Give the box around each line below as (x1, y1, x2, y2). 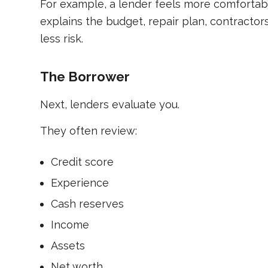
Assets (51, 239, 85, 252)
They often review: (40, 124, 137, 138)
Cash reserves (51, 197, 124, 211)
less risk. (40, 32, 83, 45)
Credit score (51, 156, 114, 169)
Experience (51, 176, 109, 190)
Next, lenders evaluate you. (40, 98, 179, 111)
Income (51, 218, 89, 232)
